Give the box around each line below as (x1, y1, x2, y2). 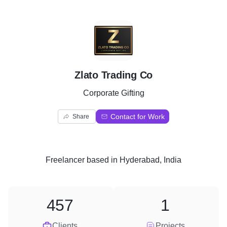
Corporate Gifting (83, 89, 144, 97)
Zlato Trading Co (74, 69, 153, 81)
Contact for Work (110, 112, 165, 121)
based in (85, 156, 120, 164)
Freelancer (46, 156, 85, 164)
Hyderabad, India (120, 156, 181, 164)
